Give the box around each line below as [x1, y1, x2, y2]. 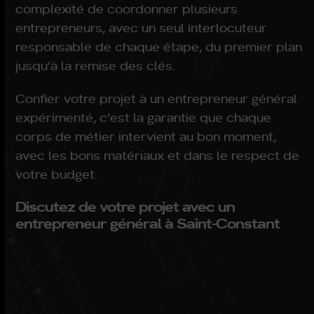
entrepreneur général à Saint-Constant [15, 212, 280, 233]
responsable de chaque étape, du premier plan [15, 38, 303, 55]
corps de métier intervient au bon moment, [15, 128, 277, 144]
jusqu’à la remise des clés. [15, 57, 176, 74]
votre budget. [15, 165, 98, 182]
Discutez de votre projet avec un [15, 196, 235, 216]
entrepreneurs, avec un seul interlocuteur [15, 19, 268, 36]
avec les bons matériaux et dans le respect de [15, 146, 300, 163]
